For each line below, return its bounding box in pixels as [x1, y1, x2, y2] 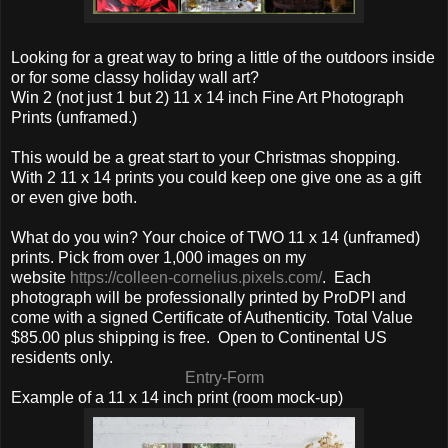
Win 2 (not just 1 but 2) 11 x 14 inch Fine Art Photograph [11, 88, 404, 106]
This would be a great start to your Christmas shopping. [11, 148, 404, 166]
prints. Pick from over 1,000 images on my [11, 248, 306, 266]
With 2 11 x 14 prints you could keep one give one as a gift [11, 168, 421, 186]
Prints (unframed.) [11, 108, 137, 126]
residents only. [11, 348, 113, 366]
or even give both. [11, 188, 137, 206]
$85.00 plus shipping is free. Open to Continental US [11, 328, 387, 346]
